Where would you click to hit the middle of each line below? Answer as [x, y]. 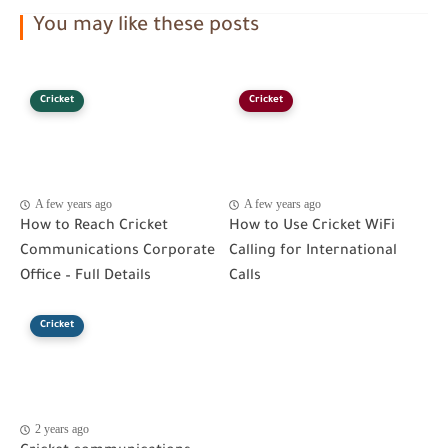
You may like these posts [146, 27]
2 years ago [62, 429]
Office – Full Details [85, 277]
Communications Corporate [117, 252]
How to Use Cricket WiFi [312, 227]
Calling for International [313, 252]
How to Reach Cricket [94, 227]
